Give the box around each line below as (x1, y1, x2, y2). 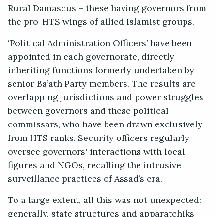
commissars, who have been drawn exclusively (8, 116, 202, 133)
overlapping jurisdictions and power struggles (8, 89, 203, 106)
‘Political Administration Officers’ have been (8, 35, 192, 52)
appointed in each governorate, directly (8, 48, 174, 65)
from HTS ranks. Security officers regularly (8, 130, 189, 147)
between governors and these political (8, 103, 169, 120)
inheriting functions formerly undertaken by (8, 62, 194, 79)
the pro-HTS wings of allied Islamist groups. (8, 14, 197, 31)
